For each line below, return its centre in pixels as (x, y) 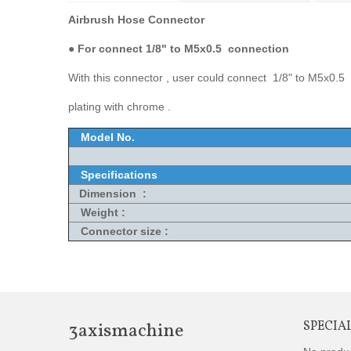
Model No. (108, 137)
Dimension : (108, 194)
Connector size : (125, 231)
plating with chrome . (121, 107)
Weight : (103, 212)
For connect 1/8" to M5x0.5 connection (182, 49)
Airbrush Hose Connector (136, 20)
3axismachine (126, 331)
